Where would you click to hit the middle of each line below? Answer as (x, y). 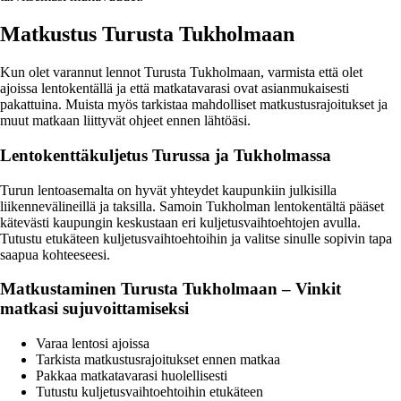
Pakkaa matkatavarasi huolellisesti (132, 376)
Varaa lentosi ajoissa (93, 344)
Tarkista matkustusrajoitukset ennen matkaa (158, 360)
